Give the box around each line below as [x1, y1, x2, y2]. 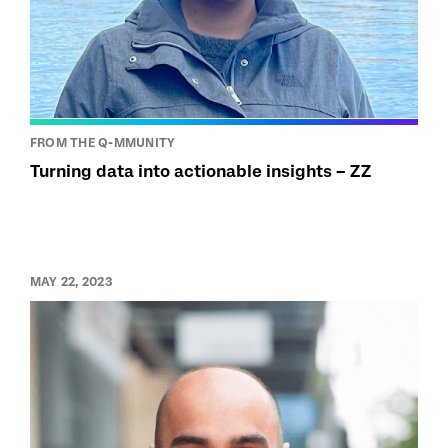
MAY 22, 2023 [30, 274, 113, 289]
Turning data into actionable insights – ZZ [30, 161, 371, 181]
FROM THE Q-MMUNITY [30, 135, 176, 150]
